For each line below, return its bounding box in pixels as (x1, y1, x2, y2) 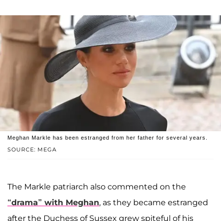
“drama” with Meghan (7, 198, 99, 208)
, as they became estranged (99, 198, 208, 208)
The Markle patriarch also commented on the (7, 182, 186, 192)
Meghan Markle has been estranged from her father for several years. (7, 135, 208, 141)
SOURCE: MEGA (7, 146, 57, 153)
